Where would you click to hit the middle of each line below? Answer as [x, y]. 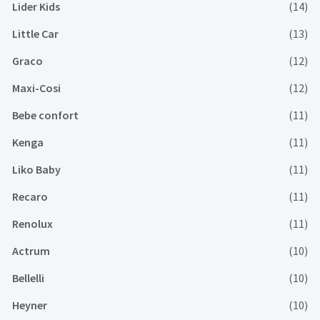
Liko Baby [36, 169]
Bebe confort [45, 115]
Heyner [30, 305]
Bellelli [28, 278]
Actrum [31, 251]
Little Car [35, 34]
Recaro [30, 196]
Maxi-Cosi [36, 88]
